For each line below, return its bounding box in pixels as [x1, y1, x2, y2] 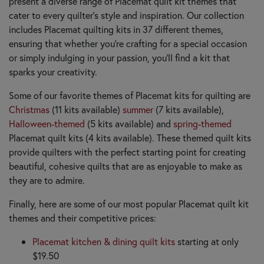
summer [123, 103, 153, 115]
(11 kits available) [49, 103, 123, 115]
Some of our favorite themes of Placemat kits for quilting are [9, 88, 250, 101]
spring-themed [173, 117, 232, 130]
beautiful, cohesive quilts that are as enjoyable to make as [9, 159, 242, 172]
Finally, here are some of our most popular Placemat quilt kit [9, 197, 249, 210]
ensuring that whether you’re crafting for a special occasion [9, 37, 247, 49]
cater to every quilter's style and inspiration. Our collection [9, 8, 244, 21]
